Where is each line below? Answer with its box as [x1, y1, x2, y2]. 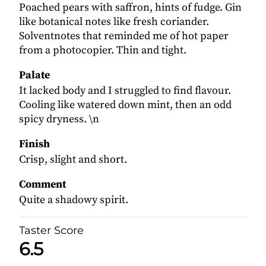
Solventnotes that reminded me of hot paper [19, 29, 229, 43]
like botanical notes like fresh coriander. [19, 15, 209, 29]
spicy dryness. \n [19, 112, 99, 126]
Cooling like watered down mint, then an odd [19, 98, 232, 112]
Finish [19, 137, 50, 151]
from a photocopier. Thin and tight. [19, 43, 186, 58]
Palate [19, 68, 50, 83]
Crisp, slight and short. [19, 153, 127, 167]
